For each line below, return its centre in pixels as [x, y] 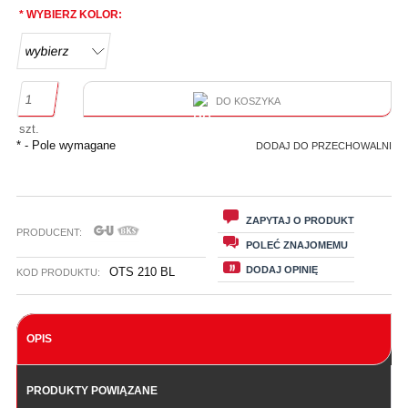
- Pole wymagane [68, 146]
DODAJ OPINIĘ [282, 269]
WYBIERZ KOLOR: [73, 15]
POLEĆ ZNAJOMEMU [297, 245]
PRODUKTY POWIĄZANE [92, 390]
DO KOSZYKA [249, 102]
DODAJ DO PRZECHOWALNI [324, 146]
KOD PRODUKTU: [58, 272]
